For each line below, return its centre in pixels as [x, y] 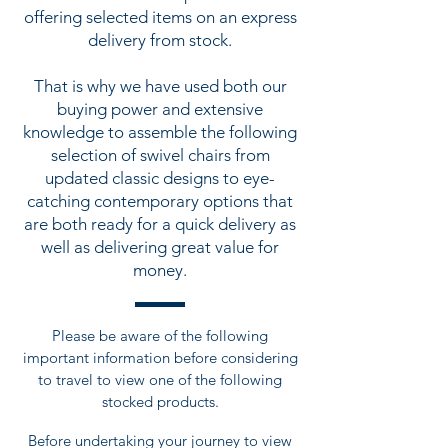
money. [160, 270]
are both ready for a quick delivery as [160, 224]
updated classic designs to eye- [160, 178]
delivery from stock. [160, 40]
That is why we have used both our [160, 86]
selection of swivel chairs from [160, 155]
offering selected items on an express [160, 17]
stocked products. [160, 402]
